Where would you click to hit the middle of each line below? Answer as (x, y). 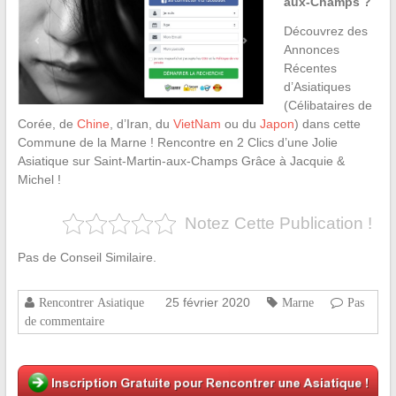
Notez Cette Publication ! (278, 224)
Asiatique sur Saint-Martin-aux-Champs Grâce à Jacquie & (181, 161)
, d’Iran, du (141, 124)
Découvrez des (325, 31)
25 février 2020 (207, 303)
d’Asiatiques (317, 87)
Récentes (310, 69)
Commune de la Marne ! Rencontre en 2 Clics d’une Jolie (177, 143)
